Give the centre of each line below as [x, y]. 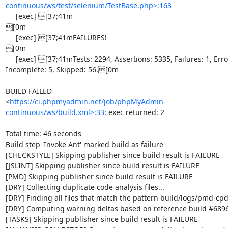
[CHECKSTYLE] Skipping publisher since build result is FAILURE [112, 155]
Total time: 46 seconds [43, 134]
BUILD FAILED [28, 91]
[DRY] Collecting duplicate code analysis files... [85, 187]
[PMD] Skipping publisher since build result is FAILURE [99, 176]
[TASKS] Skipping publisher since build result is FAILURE [102, 219]
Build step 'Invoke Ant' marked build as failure [84, 144]
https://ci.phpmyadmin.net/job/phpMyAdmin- [88, 102]
